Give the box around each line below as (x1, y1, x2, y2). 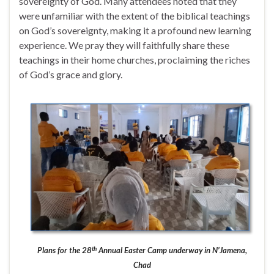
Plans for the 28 (37, 245, 92, 256)
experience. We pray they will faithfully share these (19, 39, 229, 51)
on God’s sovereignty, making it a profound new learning (19, 24, 251, 37)
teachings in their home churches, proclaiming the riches (19, 54, 250, 66)
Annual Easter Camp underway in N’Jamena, (96, 245, 247, 256)
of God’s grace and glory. (19, 68, 122, 81)
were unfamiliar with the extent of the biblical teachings (19, 10, 250, 22)
